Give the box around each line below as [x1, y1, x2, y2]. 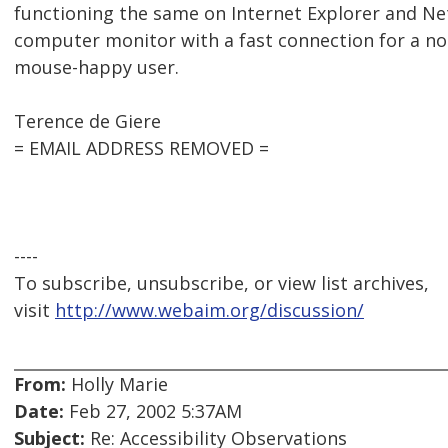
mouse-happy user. [14, 55, 179, 80]
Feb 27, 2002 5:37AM [64, 399, 242, 424]
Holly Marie [66, 372, 168, 397]
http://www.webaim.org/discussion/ [55, 298, 364, 323]
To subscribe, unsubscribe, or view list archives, [14, 271, 429, 296]
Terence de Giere [14, 109, 161, 134]
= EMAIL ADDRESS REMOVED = [14, 136, 269, 161]
